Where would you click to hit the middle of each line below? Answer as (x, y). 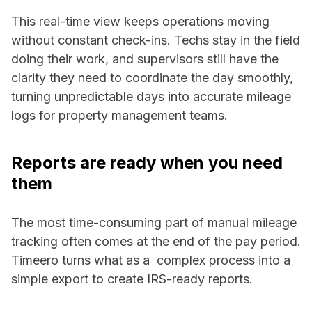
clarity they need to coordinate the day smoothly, (152, 77)
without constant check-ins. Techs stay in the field (156, 40)
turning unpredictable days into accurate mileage (151, 96)
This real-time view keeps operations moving (140, 21)
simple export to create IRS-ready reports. (132, 279)
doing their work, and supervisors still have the (145, 58)
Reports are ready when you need (147, 162)
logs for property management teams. (119, 115)
